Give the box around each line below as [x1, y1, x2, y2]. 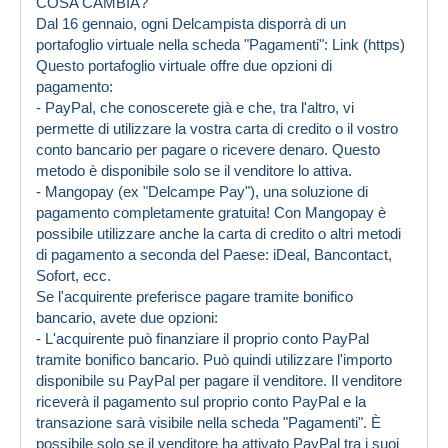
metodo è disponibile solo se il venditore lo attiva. [36, 161, 352, 179]
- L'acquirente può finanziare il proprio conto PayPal [36, 329, 369, 347]
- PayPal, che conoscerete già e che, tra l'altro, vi [36, 98, 354, 116]
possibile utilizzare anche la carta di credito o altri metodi [36, 224, 401, 242]
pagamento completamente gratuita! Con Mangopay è [36, 203, 386, 221]
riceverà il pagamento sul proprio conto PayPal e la [36, 392, 366, 410]
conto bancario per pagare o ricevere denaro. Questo [36, 140, 380, 158]
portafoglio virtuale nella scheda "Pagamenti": [36, 35, 332, 53]
